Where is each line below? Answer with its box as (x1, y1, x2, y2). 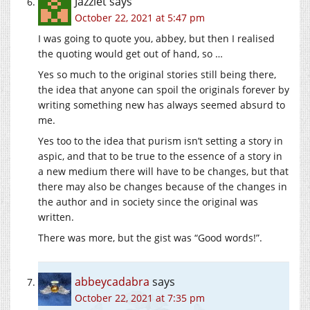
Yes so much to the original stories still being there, (38, 68, 276, 82)
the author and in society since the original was (38, 195, 258, 209)
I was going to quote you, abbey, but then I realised (38, 32, 275, 46)
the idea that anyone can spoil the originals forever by (38, 83, 289, 97)
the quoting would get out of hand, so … (38, 47, 223, 61)
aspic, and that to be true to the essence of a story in (38, 149, 282, 163)
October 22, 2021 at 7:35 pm (75, 291, 205, 305)
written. (38, 210, 74, 224)
